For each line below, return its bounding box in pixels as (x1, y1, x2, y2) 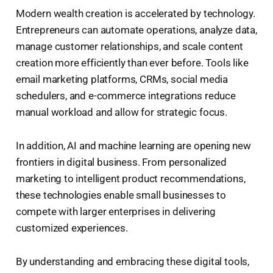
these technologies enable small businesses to (15, 188, 227, 201)
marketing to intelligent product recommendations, (15, 172, 246, 185)
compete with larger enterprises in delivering (15, 205, 216, 218)
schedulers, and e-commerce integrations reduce (15, 89, 236, 102)
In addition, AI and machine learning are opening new (15, 139, 251, 152)
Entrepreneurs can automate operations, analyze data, (15, 23, 257, 36)
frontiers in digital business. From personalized (15, 155, 227, 168)
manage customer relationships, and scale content (15, 40, 243, 52)
